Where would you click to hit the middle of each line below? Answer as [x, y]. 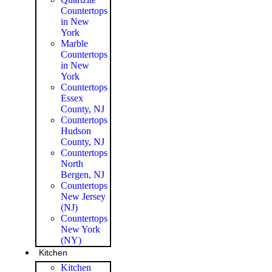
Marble [74, 43]
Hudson [76, 131]
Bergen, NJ [83, 174]
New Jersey [83, 196]
